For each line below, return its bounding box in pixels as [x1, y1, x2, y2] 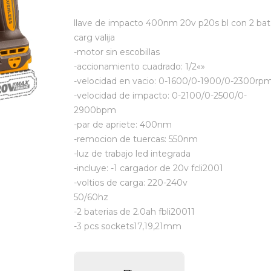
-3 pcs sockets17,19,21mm [74, 221, 181, 232]
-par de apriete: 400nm [74, 119, 172, 130]
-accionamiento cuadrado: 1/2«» [74, 61, 205, 72]
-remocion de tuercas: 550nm [74, 134, 198, 145]
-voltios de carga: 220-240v [74, 177, 188, 188]
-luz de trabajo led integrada [74, 148, 191, 159]
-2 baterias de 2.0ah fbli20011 [74, 206, 195, 217]
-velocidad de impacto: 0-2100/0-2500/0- [74, 90, 247, 101]
